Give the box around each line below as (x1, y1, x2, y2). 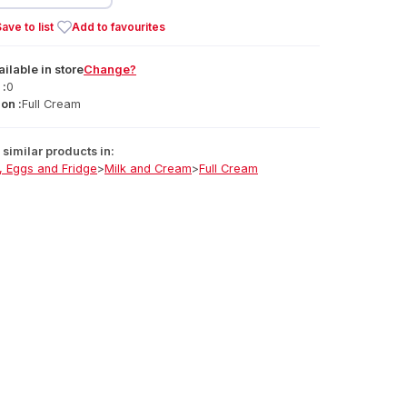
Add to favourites (72, 20, 165, 34)
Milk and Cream (104, 162, 192, 175)
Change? (84, 63, 136, 76)
